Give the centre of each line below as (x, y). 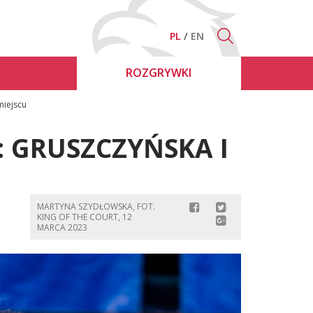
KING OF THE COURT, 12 (84, 217)
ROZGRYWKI (159, 73)
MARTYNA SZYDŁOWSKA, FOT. (96, 206)
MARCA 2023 (62, 227)
